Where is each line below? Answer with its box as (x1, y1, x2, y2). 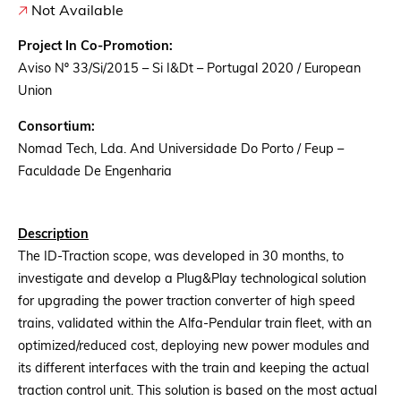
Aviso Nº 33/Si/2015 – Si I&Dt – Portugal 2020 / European (18, 63, 361, 76)
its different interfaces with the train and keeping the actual (18, 363, 369, 376)
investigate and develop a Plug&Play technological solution (18, 273, 366, 286)
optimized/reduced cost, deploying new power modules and (18, 340, 370, 354)
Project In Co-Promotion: (18, 40, 173, 54)
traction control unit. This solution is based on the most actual (18, 385, 377, 398)
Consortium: (18, 121, 95, 134)
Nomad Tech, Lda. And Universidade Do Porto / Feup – (18, 143, 344, 157)
